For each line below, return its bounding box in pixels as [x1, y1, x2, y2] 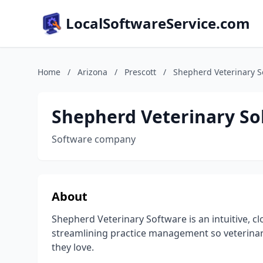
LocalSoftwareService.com [66, 14, 250, 33]
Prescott [124, 66, 156, 77]
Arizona [77, 66, 107, 77]
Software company [52, 133, 136, 146]
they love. [52, 241, 94, 254]
